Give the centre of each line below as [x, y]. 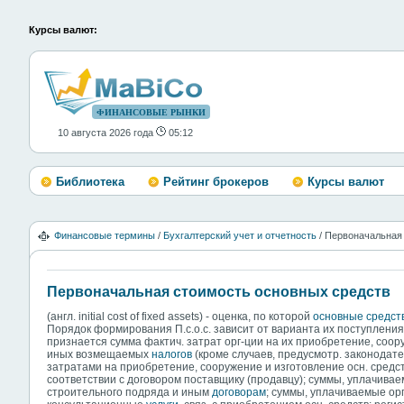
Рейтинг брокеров [216, 182]
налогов [172, 354]
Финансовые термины [105, 235]
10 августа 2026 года [107, 133]
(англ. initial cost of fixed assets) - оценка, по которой [180, 316]
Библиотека [90, 182]
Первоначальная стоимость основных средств [219, 292]
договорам [239, 392]
